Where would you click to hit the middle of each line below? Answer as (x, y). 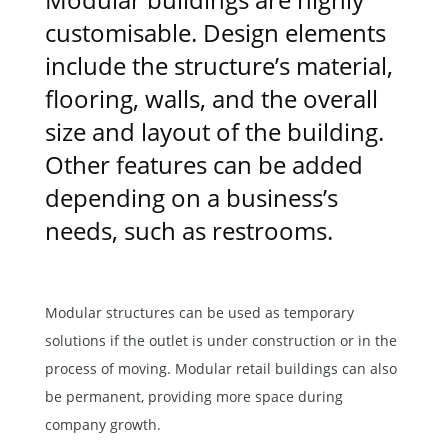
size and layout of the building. (214, 131)
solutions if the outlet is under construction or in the (220, 340)
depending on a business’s (191, 197)
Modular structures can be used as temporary (199, 312)
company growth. (102, 424)
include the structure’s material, (218, 65)
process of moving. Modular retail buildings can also (220, 368)
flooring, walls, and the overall (211, 98)
